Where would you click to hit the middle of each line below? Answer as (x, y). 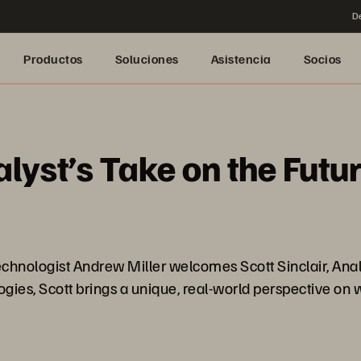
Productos (53, 59)
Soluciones (147, 59)
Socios (322, 59)
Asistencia (241, 59)
